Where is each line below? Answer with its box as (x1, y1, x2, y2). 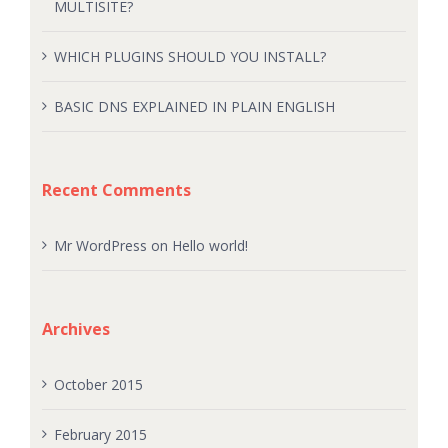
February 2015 (53, 424, 147, 444)
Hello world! (171, 235, 248, 255)
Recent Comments (41, 178, 191, 201)
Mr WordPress (53, 235, 147, 255)
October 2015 (53, 374, 143, 394)
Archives (41, 317, 110, 340)
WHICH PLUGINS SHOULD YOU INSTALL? (53, 46, 326, 66)
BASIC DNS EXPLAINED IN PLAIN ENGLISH (53, 96, 335, 116)
